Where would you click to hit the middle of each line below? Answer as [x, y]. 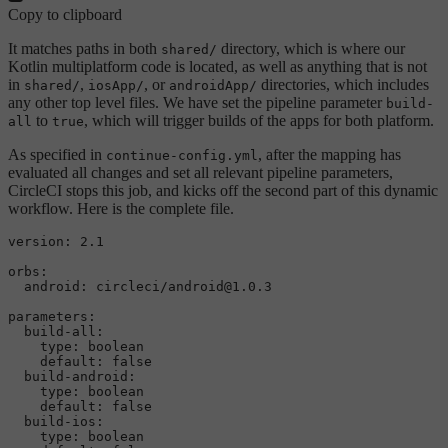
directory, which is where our [311, 48]
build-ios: [64, 421]
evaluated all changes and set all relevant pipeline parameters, [200, 172]
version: [40, 241]
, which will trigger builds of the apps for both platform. [259, 120]
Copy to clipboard [65, 14]
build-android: [80, 376]
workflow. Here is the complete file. [121, 208]
